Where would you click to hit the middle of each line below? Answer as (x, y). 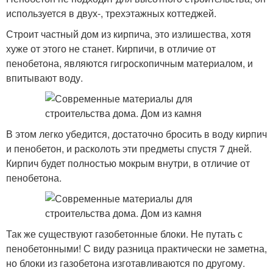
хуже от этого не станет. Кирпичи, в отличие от (111, 48)
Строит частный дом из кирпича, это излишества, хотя (129, 34)
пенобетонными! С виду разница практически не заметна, (136, 248)
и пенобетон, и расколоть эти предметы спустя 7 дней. (129, 148)
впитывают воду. (44, 78)
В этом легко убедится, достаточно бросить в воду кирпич (136, 134)
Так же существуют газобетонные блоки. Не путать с (124, 234)
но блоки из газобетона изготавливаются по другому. (126, 263)
